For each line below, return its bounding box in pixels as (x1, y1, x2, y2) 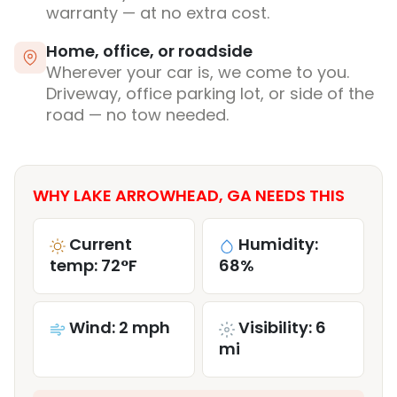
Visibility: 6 (238, 316, 326, 339)
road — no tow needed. (46, 104, 229, 127)
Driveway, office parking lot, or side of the (46, 82, 374, 105)
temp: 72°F (50, 254, 137, 277)
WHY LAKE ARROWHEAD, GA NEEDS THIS (33, 184, 345, 207)
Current (69, 233, 132, 256)
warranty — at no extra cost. (46, 2, 269, 25)
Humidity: (238, 233, 318, 256)
